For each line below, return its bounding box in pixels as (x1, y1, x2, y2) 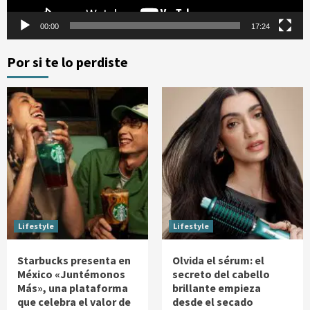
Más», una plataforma (17, 280, 128, 295)
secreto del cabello (172, 266, 270, 281)
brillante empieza (172, 280, 261, 295)
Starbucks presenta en (17, 253, 131, 267)
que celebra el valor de (17, 294, 131, 309)
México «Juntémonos (17, 266, 125, 281)
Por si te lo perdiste (7, 53, 128, 71)
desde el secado (172, 294, 253, 309)
